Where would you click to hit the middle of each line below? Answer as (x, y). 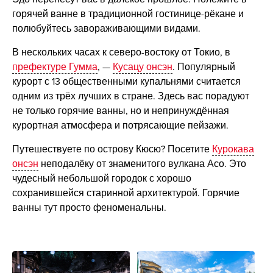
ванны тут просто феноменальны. (89, 208)
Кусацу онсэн (142, 67)
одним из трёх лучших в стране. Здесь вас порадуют (130, 97)
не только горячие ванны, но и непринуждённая (120, 111)
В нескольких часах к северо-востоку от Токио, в (121, 53)
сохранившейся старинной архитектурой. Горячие (126, 193)
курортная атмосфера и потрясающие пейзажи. (120, 126)
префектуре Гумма (55, 67)
